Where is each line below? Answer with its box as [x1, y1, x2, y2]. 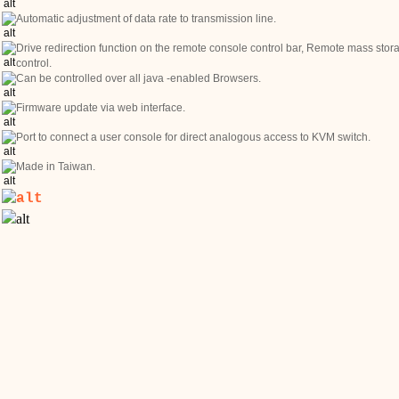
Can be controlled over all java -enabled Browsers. [16, 72, 262, 85]
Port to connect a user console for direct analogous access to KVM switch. [16, 131, 371, 143]
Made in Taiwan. [16, 160, 96, 173]
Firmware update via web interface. [16, 102, 186, 114]
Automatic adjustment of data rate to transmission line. [16, 12, 277, 25]
